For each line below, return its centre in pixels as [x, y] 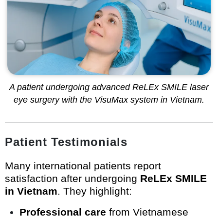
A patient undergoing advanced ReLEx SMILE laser [109, 87]
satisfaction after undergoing [73, 178]
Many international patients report [83, 165]
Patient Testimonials [66, 142]
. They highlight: [95, 191]
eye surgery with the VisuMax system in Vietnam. [109, 100]
